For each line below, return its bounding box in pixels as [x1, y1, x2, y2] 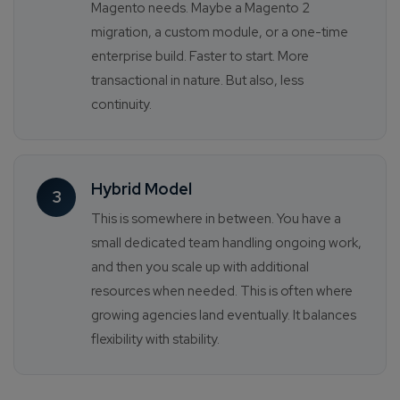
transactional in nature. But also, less [91, 71, 304, 90]
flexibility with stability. [91, 330, 220, 349]
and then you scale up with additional [91, 258, 309, 277]
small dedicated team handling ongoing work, [91, 234, 362, 253]
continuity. [91, 96, 152, 114]
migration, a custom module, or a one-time [91, 23, 348, 42]
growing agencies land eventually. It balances [91, 306, 356, 325]
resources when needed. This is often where [91, 282, 353, 301]
